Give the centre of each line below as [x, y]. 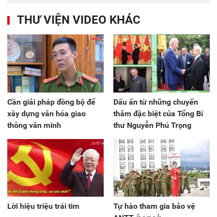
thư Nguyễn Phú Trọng [152, 125]
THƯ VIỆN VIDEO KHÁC [79, 20]
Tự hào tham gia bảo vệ [154, 206]
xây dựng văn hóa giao [46, 113]
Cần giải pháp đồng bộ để [51, 102]
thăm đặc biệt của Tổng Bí [158, 113]
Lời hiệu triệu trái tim [43, 206]
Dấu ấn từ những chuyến [156, 102]
